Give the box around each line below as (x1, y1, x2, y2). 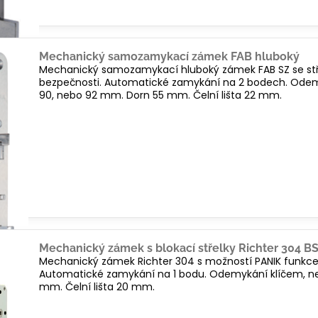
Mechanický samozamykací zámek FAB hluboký (39, 50, 300, 63)
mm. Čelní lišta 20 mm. (39, 280, 155, 294)
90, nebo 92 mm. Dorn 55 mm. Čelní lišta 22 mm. (39, 88, 283, 102)
